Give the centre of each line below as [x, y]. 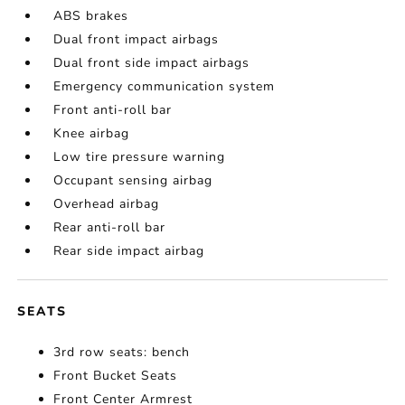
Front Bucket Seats [116, 376]
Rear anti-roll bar [110, 228]
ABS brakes [91, 16]
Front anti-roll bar [113, 110]
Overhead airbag [107, 204]
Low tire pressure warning [140, 157]
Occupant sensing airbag [133, 181]
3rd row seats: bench [122, 353]
